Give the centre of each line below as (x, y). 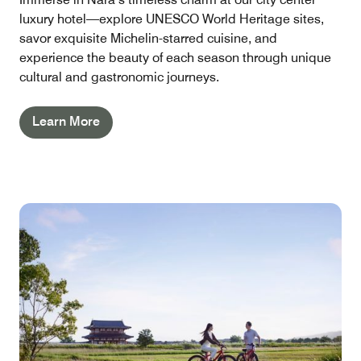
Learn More (66, 121)
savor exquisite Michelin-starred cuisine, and (148, 38)
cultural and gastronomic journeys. (119, 77)
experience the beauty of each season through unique (175, 57)
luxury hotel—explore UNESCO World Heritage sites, (172, 19)
